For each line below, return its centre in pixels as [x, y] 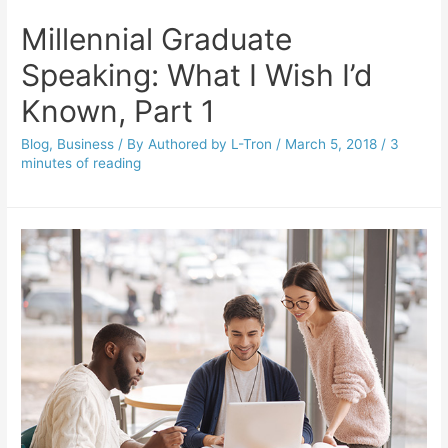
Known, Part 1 [118, 110]
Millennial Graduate [157, 38]
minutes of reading [81, 162]
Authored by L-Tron [210, 143]
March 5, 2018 [331, 143]
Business [86, 143]
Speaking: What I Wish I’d [197, 74]
